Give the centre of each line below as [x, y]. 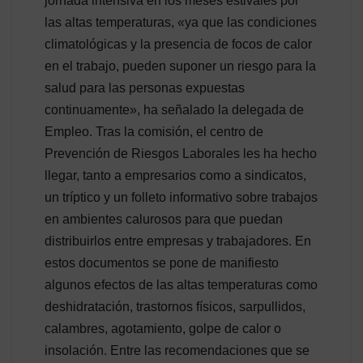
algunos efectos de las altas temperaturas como [181, 284]
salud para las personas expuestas [145, 88]
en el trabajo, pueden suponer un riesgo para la [180, 66]
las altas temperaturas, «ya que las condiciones [181, 22]
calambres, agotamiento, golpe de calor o [163, 328]
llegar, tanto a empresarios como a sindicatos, [175, 175]
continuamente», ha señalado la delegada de [174, 109]
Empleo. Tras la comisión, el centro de [154, 131]
